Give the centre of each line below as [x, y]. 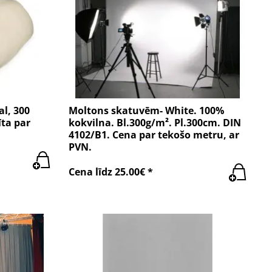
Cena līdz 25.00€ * [111, 172]
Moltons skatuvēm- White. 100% [147, 110]
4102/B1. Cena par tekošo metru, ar [154, 134]
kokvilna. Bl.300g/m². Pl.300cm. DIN [155, 122]
